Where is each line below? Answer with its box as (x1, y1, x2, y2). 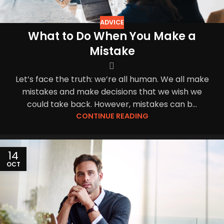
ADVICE (100, 18, 124, 27)
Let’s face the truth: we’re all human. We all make (15, 73, 209, 85)
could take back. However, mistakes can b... (27, 98, 197, 110)
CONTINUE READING (75, 110, 148, 121)
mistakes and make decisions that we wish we (22, 85, 202, 97)
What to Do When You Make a (28, 28, 196, 44)
